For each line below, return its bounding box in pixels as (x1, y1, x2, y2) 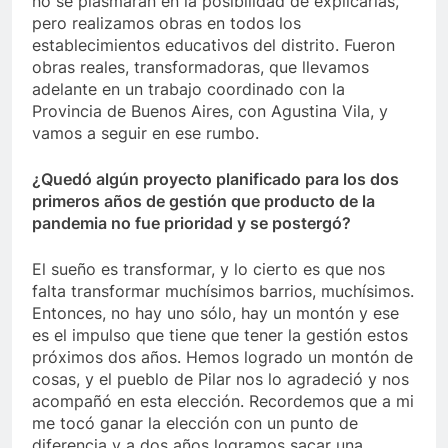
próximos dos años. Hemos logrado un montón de (32, 347, 413, 368)
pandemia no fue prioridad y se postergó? (32, 213, 351, 234)
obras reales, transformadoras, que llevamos (32, 57, 369, 78)
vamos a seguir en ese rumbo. (32, 123, 259, 144)
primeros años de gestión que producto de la (32, 191, 375, 212)
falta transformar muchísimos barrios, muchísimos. (32, 281, 414, 302)
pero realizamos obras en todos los (32, 13, 301, 34)
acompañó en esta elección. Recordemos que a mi (32, 391, 414, 412)
